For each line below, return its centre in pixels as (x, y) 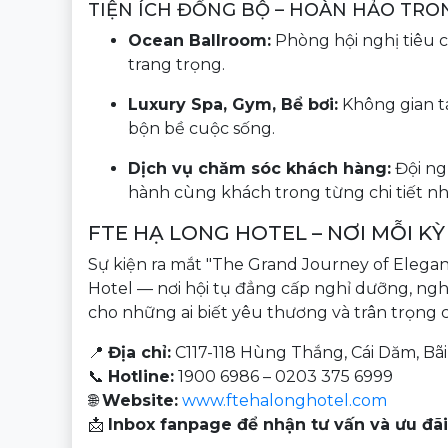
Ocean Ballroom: (199, 40)
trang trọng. (176, 64)
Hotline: (141, 376)
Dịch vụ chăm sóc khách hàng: (259, 168)
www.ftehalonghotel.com (284, 400)
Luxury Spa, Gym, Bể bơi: (233, 104)
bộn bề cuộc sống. (201, 128)
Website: (140, 400)
